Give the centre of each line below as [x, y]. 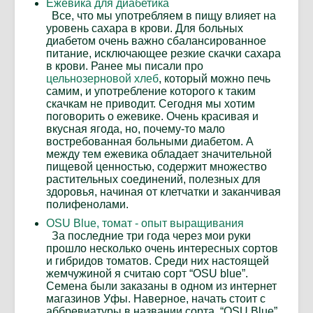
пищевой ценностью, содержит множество [156, 167]
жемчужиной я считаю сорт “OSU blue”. [147, 274]
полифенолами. [87, 205]
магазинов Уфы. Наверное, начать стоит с [156, 299]
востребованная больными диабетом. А [150, 142]
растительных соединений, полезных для [153, 180]
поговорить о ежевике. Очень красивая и [152, 117]
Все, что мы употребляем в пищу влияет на [161, 16]
